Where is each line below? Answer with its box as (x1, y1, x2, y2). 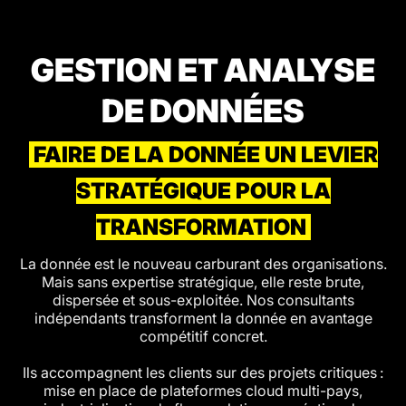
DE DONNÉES (101, 92, 304, 130)
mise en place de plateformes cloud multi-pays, (43, 382, 362, 400)
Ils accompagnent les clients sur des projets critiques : (23, 363, 383, 382)
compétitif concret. (139, 327, 267, 345)
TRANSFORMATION (95, 214, 306, 240)
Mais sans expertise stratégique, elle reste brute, (42, 273, 364, 291)
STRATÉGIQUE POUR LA (75, 178, 331, 204)
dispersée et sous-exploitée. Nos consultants (52, 291, 354, 309)
